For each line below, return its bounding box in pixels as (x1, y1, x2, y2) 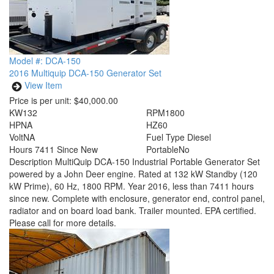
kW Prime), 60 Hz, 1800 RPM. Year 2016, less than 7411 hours (9, 180, 254, 192)
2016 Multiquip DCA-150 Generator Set (9, 67, 161, 79)
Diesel (187, 131, 211, 143)
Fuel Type (146, 131, 185, 143)
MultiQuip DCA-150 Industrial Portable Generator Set (55, 155, 260, 168)
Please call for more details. (9, 217, 116, 229)
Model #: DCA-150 (9, 54, 81, 67)
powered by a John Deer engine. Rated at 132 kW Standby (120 (9, 168, 257, 180)
